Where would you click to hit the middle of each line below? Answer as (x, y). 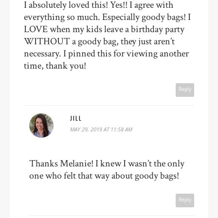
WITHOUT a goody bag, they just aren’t (100, 41)
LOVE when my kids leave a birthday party (104, 29)
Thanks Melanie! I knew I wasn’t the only (107, 164)
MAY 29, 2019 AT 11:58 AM (101, 129)
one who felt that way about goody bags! (104, 176)
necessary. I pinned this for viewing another (107, 53)
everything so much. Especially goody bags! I (108, 17)
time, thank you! (55, 65)
